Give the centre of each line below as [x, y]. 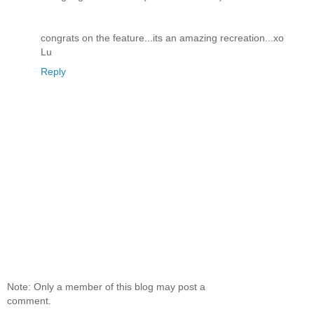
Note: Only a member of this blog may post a [106, 287]
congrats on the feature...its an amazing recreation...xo [162, 37]
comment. [29, 301]
